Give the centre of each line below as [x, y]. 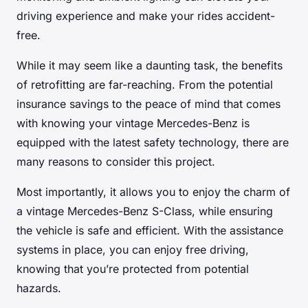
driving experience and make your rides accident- [146, 15]
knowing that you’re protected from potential [133, 268]
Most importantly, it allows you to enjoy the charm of [153, 191]
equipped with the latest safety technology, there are [153, 142]
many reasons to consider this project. [116, 161]
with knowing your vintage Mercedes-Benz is [133, 123]
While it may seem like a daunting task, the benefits [150, 65]
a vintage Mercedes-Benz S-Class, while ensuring [145, 211]
